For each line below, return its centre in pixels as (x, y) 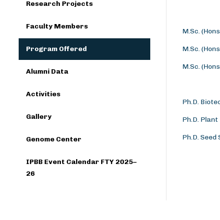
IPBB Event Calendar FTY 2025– (81, 162)
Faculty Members (57, 26)
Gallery (39, 117)
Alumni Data (47, 71)
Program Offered (56, 49)
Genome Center (54, 139)
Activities (43, 94)
